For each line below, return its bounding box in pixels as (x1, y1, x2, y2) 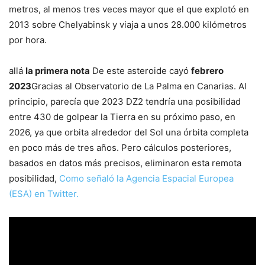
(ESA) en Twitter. (9, 188, 79, 200)
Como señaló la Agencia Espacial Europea (59, 173, 234, 185)
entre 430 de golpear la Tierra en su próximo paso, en (9, 111, 235, 123)
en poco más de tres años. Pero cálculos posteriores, (9, 142, 231, 154)
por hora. (9, 34, 47, 46)
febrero (191, 65, 224, 77)
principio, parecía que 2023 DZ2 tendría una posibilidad (9, 96, 241, 108)
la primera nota (25, 65, 90, 77)
